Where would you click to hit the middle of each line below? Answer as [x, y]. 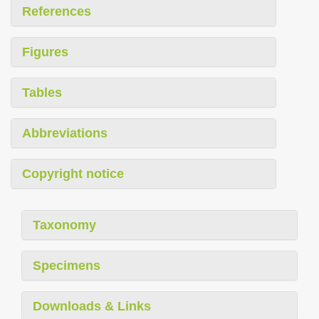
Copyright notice [73, 173]
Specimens [67, 265]
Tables [42, 92]
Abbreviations [65, 133]
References [57, 11]
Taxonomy [64, 225]
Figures [45, 52]
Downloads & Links [92, 306]
